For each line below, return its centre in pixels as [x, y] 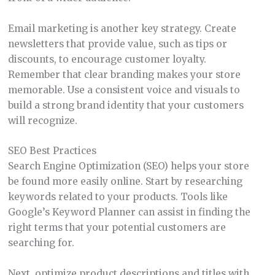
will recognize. [42, 120]
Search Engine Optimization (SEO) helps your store [128, 166]
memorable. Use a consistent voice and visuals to [124, 90]
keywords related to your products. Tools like [118, 197]
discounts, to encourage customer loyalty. [107, 59]
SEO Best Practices [52, 151]
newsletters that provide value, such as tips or [117, 44]
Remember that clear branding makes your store [124, 74]
